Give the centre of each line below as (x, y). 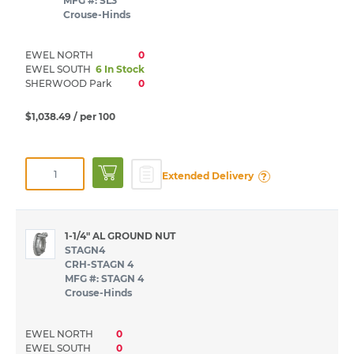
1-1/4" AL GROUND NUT (120, 236)
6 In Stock (120, 70)
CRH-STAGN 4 (99, 265)
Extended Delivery (207, 176)
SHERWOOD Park (71, 84)
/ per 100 (94, 117)
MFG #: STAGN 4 (104, 279)
